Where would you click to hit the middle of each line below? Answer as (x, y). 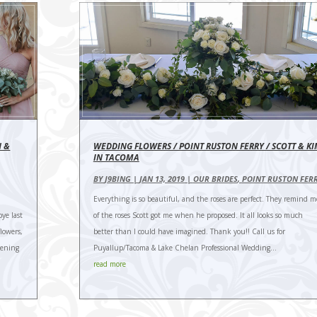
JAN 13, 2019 (162, 179)
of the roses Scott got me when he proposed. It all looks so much (198, 215)
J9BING (117, 179)
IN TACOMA (116, 158)
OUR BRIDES (215, 179)
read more (109, 264)
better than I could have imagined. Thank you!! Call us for (189, 232)
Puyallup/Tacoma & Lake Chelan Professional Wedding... (185, 248)
